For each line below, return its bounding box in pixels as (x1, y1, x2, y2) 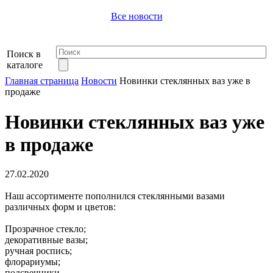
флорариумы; (5, 257, 60, 268)
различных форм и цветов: (5, 202, 116, 213)
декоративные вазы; (5, 235, 88, 246)
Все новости (110, 11, 163, 22)
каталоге (7, 60, 43, 71)
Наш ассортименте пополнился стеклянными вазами (5, 191, 225, 202)
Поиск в (7, 49, 41, 60)
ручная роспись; (5, 246, 72, 257)
